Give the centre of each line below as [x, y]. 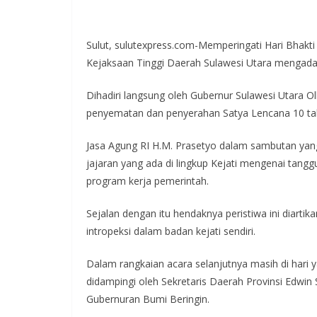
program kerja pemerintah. [148, 180]
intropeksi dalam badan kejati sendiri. [171, 231]
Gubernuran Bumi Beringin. [148, 299]
